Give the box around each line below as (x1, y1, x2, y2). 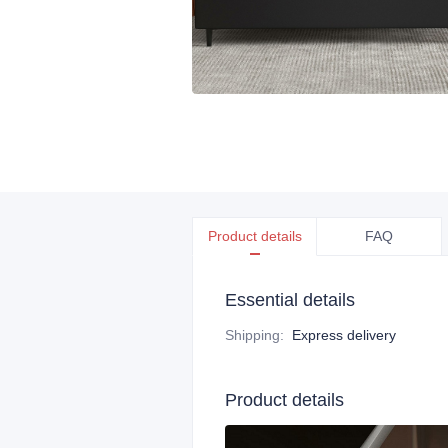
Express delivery (292, 327, 396, 343)
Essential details (225, 290, 355, 310)
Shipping (225, 327, 280, 343)
